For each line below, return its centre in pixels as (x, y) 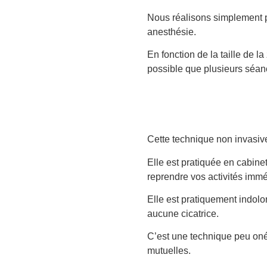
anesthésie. (171, 32)
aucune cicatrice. (183, 214)
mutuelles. (169, 251)
